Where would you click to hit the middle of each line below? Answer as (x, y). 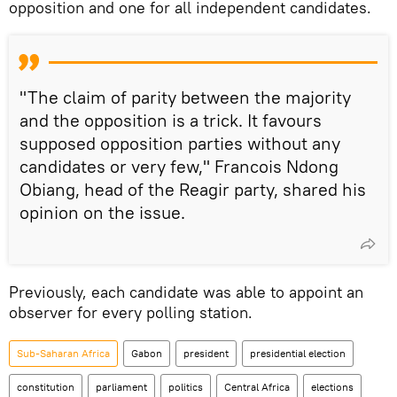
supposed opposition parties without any (180, 143)
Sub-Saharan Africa (63, 353)
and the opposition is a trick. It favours (171, 120)
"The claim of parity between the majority (185, 97)
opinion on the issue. (102, 212)
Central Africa (257, 386)
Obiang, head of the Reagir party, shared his (193, 189)
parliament (121, 386)
